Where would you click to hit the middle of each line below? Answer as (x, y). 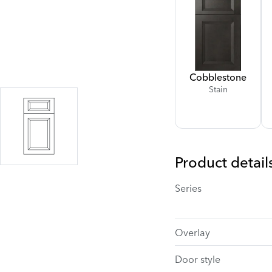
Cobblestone (218, 77)
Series (188, 188)
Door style (198, 259)
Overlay (192, 232)
